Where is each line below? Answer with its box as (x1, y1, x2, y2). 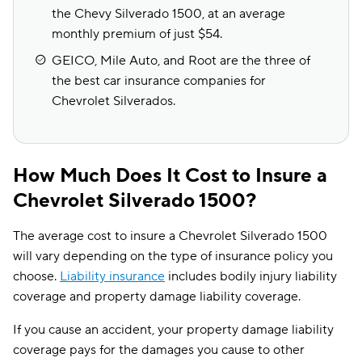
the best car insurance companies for (52, 73, 266, 89)
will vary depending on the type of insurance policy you (13, 248, 333, 264)
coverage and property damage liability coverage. (13, 288, 301, 305)
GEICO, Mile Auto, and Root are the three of (52, 53, 310, 69)
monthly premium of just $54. (52, 26, 222, 42)
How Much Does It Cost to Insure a (13, 163, 327, 188)
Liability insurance (60, 268, 165, 284)
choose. (13, 268, 60, 284)
